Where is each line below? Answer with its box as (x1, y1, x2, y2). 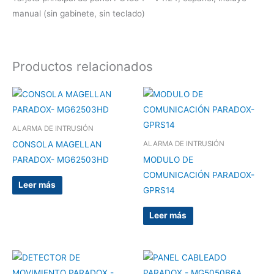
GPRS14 (143, 185, 175, 195)
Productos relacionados (12, 58, 153, 74)
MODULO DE (143, 154, 193, 165)
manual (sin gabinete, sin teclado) (12, 9, 145, 19)
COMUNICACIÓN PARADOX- (143, 169, 254, 180)
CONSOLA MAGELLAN (12, 139, 102, 149)
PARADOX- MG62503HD (12, 154, 109, 165)
